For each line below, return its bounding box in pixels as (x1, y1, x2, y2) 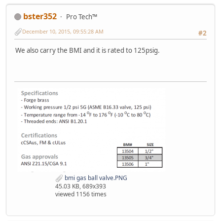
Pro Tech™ (66, 12, 97, 21)
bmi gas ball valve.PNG (63, 173, 127, 182)
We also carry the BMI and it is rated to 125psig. (15, 46, 160, 55)
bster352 (23, 10, 57, 22)
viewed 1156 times (55, 189, 107, 198)
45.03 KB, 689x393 (55, 182, 106, 190)
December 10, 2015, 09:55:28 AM (22, 28, 104, 36)
